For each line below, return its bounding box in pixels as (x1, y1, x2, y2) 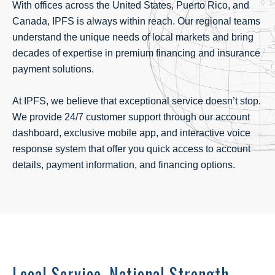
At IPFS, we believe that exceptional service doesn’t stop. (12, 96, 261, 106)
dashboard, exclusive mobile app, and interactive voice (12, 128, 250, 138)
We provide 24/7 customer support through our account (12, 112, 250, 122)
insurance (217, 48, 260, 58)
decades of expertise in (12, 48, 115, 58)
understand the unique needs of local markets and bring (12, 32, 254, 42)
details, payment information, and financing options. (12, 160, 235, 170)
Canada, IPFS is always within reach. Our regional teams (12, 16, 260, 26)
